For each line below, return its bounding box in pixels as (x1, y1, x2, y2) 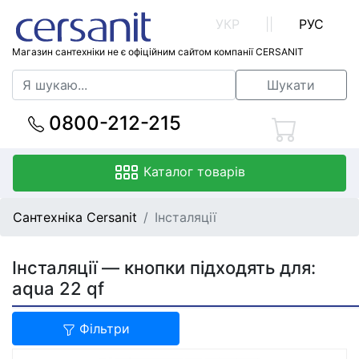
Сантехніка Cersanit (13, 209, 137, 225)
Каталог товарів (143, 163, 245, 180)
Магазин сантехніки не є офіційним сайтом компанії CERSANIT (12, 46, 304, 58)
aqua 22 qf (12, 278, 104, 299)
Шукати (267, 77, 316, 93)
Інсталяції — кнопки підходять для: (12, 257, 316, 278)
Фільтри (75, 321, 130, 337)
